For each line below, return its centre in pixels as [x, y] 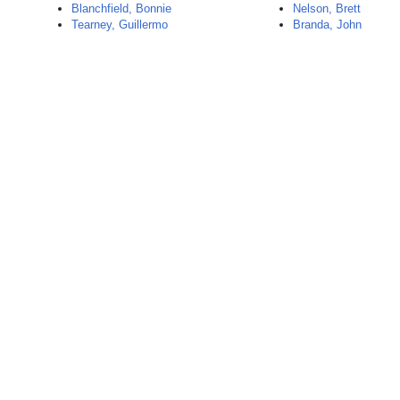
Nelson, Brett [327, 8]
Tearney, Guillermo [120, 25]
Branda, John [328, 25]
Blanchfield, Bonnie [121, 8]
